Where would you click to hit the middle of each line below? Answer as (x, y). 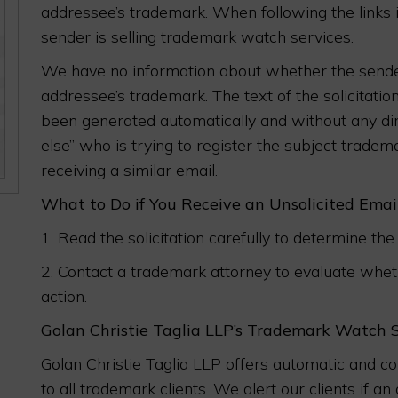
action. (64, 296)
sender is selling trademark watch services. (197, 37)
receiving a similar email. (129, 170)
